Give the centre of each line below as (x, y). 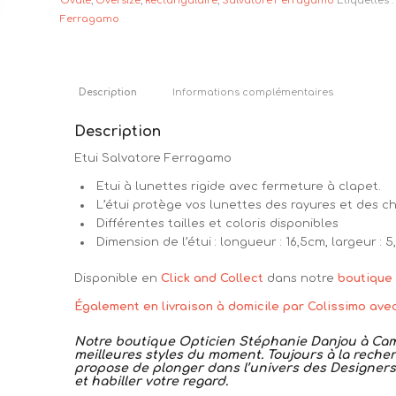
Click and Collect (214, 279)
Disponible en (118, 279)
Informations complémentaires (253, 93)
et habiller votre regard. (152, 382)
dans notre (303, 279)
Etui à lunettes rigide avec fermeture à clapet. (239, 187)
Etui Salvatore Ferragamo (153, 159)
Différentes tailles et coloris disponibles (218, 224)
